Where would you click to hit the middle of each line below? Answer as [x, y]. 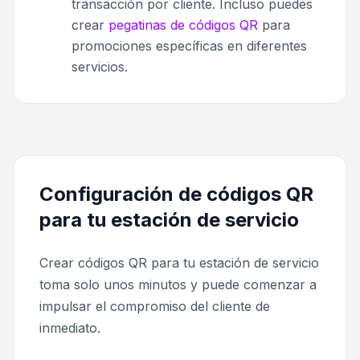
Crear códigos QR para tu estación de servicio [179, 263]
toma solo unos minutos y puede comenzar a [178, 285]
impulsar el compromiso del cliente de [155, 307]
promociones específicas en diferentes [189, 46]
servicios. [100, 67]
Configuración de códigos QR [176, 194]
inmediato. [70, 328]
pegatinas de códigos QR [183, 25]
